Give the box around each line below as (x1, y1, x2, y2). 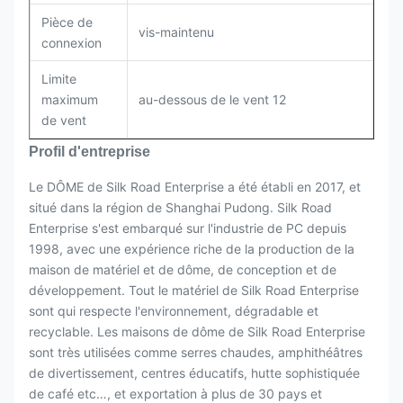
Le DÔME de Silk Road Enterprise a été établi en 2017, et (29, 179, 361, 194)
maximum (41, 92, 98, 107)
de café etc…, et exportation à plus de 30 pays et (29, 386, 322, 401)
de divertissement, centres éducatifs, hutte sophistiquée (29, 365, 360, 381)
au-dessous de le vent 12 (139, 92, 286, 107)
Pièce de (41, 14, 93, 30)
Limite (41, 71, 76, 86)
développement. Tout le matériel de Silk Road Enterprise (29, 282, 359, 298)
